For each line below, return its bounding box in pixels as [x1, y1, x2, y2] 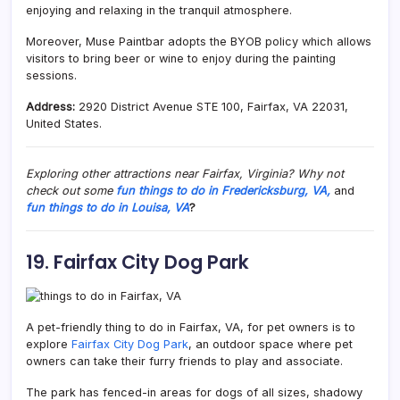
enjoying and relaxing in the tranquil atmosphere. [26, 3, 292, 17]
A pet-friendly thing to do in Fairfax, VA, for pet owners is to [26, 320, 355, 334]
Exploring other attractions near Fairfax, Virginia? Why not [26, 166, 344, 180]
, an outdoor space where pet [188, 337, 353, 351]
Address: [26, 99, 75, 113]
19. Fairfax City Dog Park [26, 248, 249, 275]
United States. [26, 116, 102, 130]
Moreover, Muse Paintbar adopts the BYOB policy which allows [26, 34, 371, 48]
